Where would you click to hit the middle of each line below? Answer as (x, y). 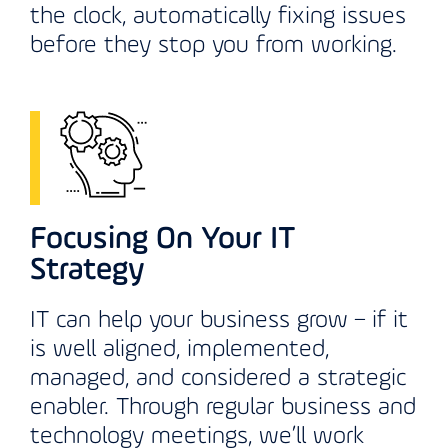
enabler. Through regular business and (223, 408)
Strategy (87, 271)
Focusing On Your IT (163, 240)
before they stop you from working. (213, 46)
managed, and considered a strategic (218, 379)
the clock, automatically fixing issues (218, 17)
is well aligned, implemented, (179, 350)
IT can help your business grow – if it (219, 321)
